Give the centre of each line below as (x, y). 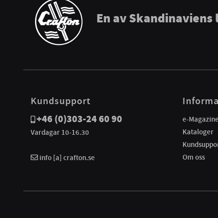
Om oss (194, 157)
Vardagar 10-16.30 (60, 132)
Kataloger (198, 132)
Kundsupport (61, 100)
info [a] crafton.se (66, 157)
